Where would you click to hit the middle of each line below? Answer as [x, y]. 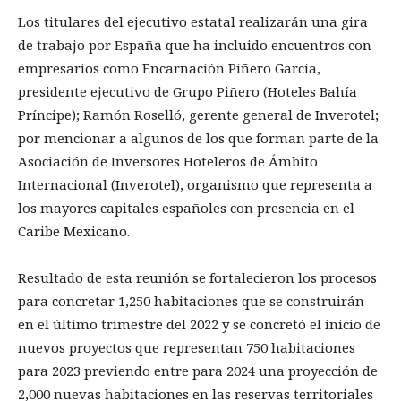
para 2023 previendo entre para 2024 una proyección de [198, 371]
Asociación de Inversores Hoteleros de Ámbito [168, 162]
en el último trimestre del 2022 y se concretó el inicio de [199, 324]
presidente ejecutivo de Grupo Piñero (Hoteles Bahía [188, 92]
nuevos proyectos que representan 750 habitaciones [187, 348]
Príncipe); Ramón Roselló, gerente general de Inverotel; [198, 115]
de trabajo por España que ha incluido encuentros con [195, 45]
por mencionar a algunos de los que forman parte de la [198, 138]
